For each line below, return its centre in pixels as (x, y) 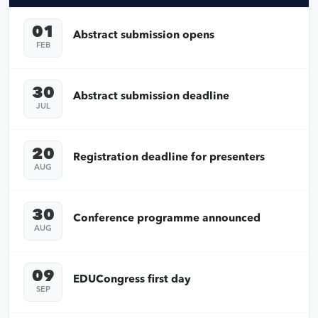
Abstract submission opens (144, 36)
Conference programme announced (167, 219)
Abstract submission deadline (151, 97)
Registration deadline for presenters (169, 158)
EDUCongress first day (132, 280)
